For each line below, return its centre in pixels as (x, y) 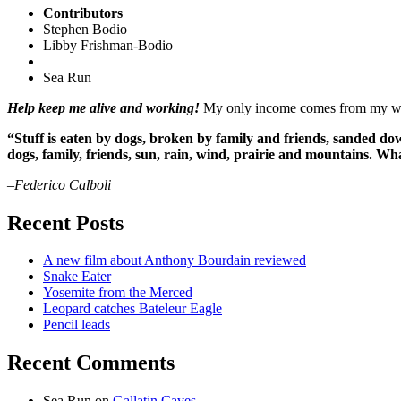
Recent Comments (91, 363)
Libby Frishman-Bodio (108, 45)
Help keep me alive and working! (103, 107)
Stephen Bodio (85, 29)
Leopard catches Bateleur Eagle (132, 309)
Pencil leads (77, 325)
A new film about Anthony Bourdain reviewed (175, 260)
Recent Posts (65, 222)
